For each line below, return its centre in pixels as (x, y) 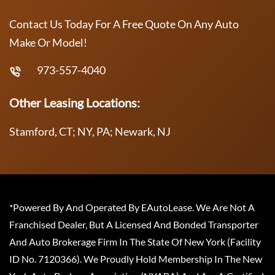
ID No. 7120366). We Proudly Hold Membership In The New (136, 258)
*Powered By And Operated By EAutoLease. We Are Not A (132, 207)
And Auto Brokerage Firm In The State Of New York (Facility (135, 241)
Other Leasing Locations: (75, 102)
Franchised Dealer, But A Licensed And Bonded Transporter (134, 224)
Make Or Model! (48, 42)
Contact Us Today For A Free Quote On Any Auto (124, 24)
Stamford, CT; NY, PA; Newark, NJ (90, 131)
